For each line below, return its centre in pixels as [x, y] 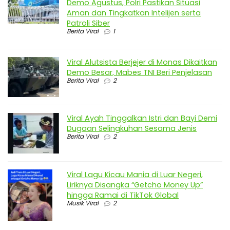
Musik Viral [83, 203]
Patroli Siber [88, 23]
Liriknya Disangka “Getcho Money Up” [135, 185]
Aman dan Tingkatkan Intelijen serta [134, 13]
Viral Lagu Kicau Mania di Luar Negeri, [135, 175]
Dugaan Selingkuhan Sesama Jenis [132, 129]
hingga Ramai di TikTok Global [123, 195]
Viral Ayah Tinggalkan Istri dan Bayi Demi [142, 118]
